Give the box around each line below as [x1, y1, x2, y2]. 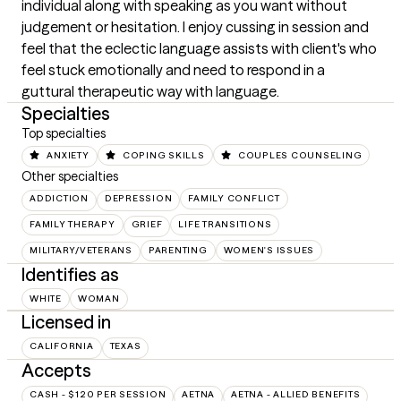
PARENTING [148, 244, 208, 257]
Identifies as [21, 263, 119, 286]
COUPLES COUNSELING [237, 149, 363, 161]
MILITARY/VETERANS [30, 244, 132, 257]
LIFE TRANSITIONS [178, 218, 272, 231]
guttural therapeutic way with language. [21, 82, 279, 100]
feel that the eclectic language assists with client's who [21, 39, 377, 57]
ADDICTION [30, 192, 89, 205]
